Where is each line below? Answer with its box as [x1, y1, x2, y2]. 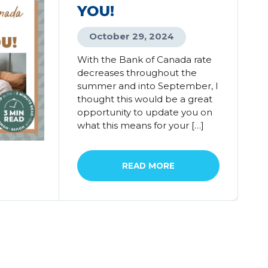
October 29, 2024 [89, 31, 175, 42]
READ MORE [121, 161, 175, 170]
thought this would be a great [77, 93, 213, 105]
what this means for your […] [77, 120, 205, 131]
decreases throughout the [77, 67, 197, 78]
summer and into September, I [77, 80, 219, 92]
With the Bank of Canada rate [77, 54, 212, 65]
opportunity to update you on [77, 106, 213, 118]
